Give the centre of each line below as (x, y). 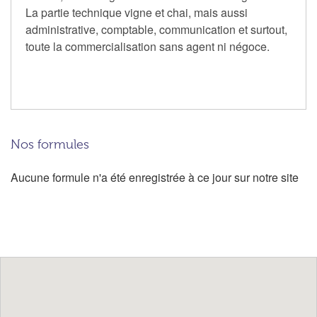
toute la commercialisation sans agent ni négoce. (148, 46)
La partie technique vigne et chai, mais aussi (137, 12)
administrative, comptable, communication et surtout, (156, 29)
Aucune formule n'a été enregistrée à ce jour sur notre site (155, 177)
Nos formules (50, 144)
